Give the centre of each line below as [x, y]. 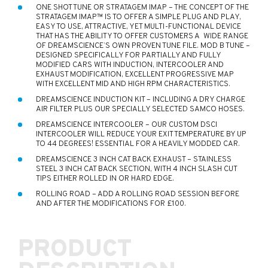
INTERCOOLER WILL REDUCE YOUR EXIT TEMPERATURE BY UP [141, 134]
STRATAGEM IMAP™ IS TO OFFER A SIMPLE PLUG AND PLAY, [138, 17]
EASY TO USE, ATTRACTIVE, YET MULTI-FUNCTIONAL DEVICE [138, 27]
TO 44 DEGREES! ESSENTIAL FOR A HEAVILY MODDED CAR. [138, 144]
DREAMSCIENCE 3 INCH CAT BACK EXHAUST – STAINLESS [134, 159]
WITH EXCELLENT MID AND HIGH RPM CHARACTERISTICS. [133, 84]
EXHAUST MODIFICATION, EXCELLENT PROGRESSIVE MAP [135, 74]
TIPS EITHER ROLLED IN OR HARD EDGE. [105, 179]
